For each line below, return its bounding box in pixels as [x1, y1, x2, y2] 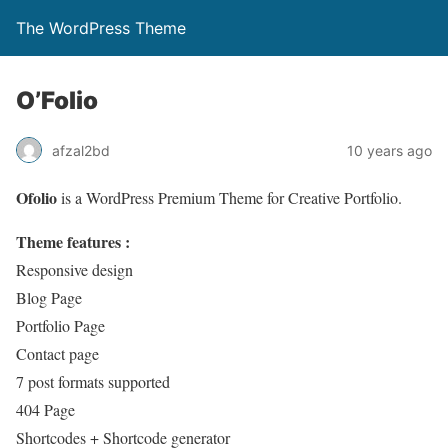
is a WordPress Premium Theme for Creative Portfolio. [57, 187, 402, 208]
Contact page [16, 343, 99, 364]
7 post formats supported [16, 371, 170, 392]
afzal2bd [52, 141, 110, 159]
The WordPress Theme [16, 18, 186, 38]
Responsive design [16, 259, 133, 280]
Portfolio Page [16, 315, 105, 336]
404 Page [16, 399, 75, 420]
